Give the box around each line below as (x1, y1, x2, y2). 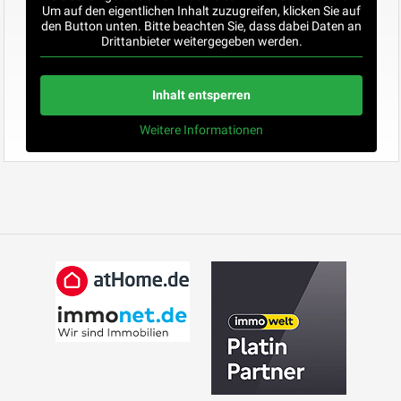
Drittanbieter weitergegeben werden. (100, 33, 303, 48)
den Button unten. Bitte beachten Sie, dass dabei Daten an (41, 18, 362, 33)
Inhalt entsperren (152, 87, 251, 102)
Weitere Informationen (140, 122, 263, 137)
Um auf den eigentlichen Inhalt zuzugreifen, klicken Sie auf (42, 3, 361, 18)
